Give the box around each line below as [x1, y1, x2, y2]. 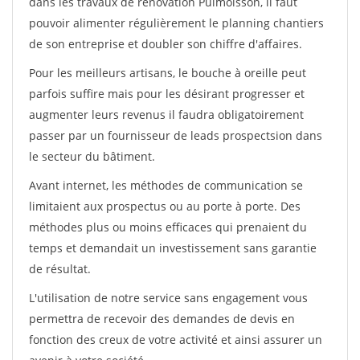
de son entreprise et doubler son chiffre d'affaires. [29, 36, 302, 51]
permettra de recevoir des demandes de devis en [29, 311, 295, 326]
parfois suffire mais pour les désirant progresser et [29, 86, 305, 101]
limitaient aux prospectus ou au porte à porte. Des [29, 198, 301, 214]
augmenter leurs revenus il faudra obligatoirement [29, 107, 304, 122]
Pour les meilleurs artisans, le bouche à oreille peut [29, 65, 306, 80]
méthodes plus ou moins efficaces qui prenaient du [29, 219, 307, 235]
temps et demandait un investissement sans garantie [29, 240, 317, 256]
